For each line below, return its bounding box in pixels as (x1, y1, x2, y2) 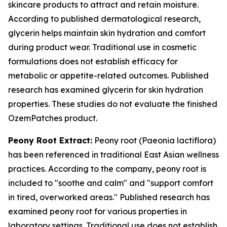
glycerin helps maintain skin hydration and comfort (8, 28, 206, 38)
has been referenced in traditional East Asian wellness (8, 149, 219, 160)
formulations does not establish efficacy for (8, 56, 178, 66)
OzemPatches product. (8, 113, 97, 123)
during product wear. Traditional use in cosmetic (8, 42, 197, 52)
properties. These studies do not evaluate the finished (8, 99, 217, 109)
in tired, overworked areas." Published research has (8, 192, 210, 202)
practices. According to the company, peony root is (8, 164, 206, 174)
